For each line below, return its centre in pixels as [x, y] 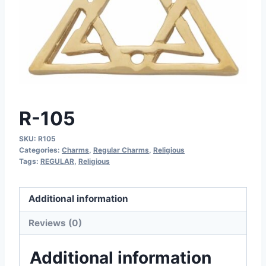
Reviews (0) [56, 223]
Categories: [40, 150]
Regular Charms [121, 150]
